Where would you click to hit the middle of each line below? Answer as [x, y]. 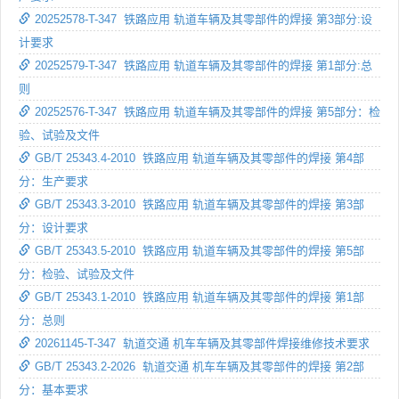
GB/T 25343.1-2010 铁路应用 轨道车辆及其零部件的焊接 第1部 [199, 297]
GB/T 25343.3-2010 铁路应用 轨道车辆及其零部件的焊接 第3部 [199, 204]
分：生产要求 [53, 181]
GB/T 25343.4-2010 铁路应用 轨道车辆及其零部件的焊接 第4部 [199, 158]
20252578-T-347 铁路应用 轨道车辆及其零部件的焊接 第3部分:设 [204, 19]
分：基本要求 [53, 389]
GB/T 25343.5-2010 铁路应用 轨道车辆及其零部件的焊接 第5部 [199, 250]
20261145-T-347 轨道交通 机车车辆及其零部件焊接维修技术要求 [202, 343]
